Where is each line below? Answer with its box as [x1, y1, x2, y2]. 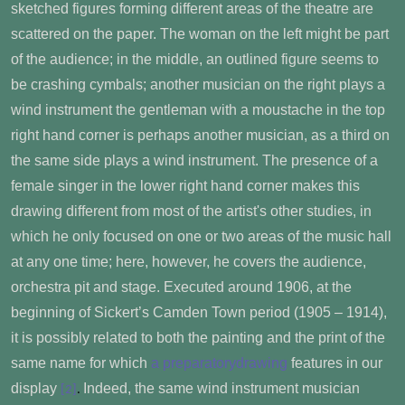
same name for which [11, 354, 151, 371]
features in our [287, 354, 382, 371]
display [11, 380, 61, 396]
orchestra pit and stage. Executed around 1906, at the [11, 278, 352, 295]
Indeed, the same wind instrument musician [83, 380, 360, 396]
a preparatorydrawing [151, 354, 287, 371]
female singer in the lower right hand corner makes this [11, 177, 360, 193]
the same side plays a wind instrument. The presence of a [11, 152, 378, 168]
